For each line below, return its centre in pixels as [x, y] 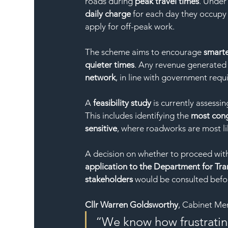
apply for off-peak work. [130, 26]
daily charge [108, 13]
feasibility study [122, 103]
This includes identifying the [138, 115]
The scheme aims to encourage [145, 52]
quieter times [110, 64]
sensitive [101, 128]
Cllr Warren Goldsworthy [132, 204]
